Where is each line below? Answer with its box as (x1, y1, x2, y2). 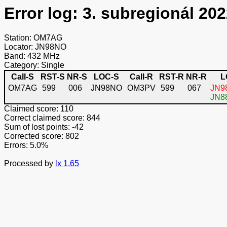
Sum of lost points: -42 (4, 123, 84, 132)
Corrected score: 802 (4, 132, 79, 141)
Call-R (130, 72, 153, 82)
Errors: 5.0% (4, 141, 48, 150)
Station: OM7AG (4, 33, 62, 43)
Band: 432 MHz (4, 52, 60, 61)
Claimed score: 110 (4, 104, 73, 113)
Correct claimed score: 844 (4, 113, 100, 123)
